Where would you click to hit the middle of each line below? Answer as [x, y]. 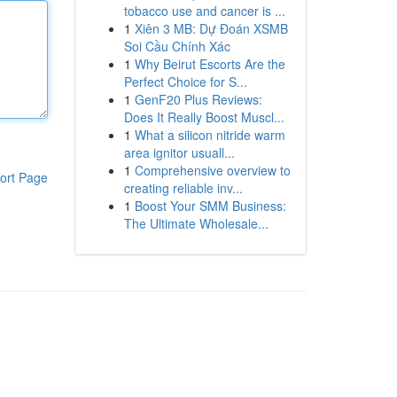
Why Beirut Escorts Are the [210, 64]
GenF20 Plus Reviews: [198, 99]
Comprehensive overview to [212, 170]
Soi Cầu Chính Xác [177, 46]
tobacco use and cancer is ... [204, 11]
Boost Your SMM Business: [210, 206]
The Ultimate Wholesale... [196, 223]
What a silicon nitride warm [210, 135]
